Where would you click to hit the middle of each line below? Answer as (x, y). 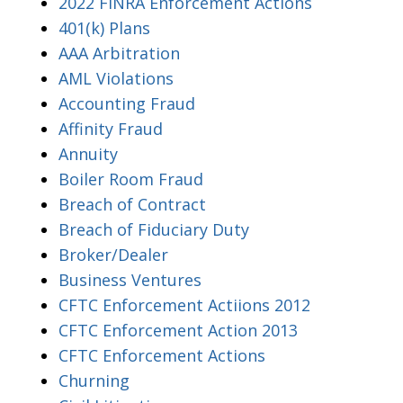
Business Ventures (130, 279)
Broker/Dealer (113, 254)
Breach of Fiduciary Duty (154, 229)
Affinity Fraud (111, 128)
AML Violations (116, 78)
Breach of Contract (132, 204)
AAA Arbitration (119, 53)
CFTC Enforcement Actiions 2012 (184, 304)
